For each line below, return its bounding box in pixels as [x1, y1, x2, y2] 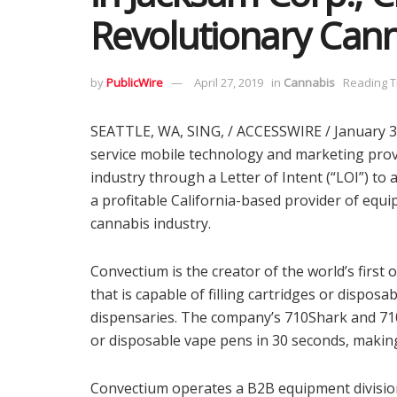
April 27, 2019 [194, 74, 263, 90]
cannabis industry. [90, 213, 211, 233]
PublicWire [106, 74, 163, 90]
